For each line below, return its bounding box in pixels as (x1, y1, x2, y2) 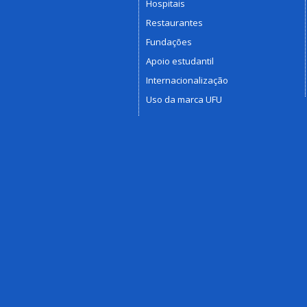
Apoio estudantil (146, 55, 214, 68)
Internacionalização (146, 74, 228, 87)
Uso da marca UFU (146, 93, 222, 106)
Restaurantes (146, 16, 203, 29)
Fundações (146, 36, 192, 49)
